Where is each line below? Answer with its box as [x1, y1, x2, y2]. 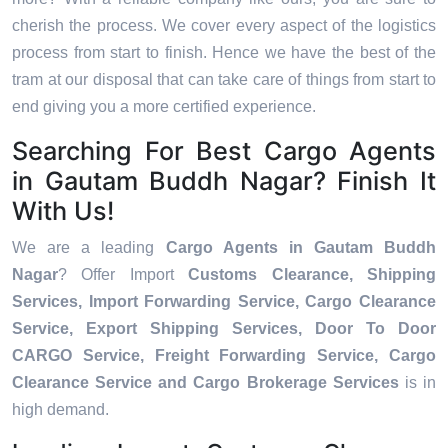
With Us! [12, 196, 114, 227]
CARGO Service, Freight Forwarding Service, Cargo [12, 347, 436, 365]
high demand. [12, 401, 109, 419]
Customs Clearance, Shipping [188, 266, 437, 284]
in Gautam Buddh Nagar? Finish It [12, 166, 436, 197]
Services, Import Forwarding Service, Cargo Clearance [12, 293, 436, 311]
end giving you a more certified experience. [12, 98, 320, 116]
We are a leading [12, 239, 166, 257]
